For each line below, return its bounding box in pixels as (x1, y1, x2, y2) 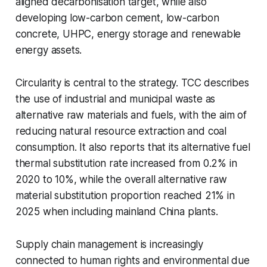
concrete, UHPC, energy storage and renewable (15, 28, 241, 41)
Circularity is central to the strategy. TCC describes (15, 77, 249, 89)
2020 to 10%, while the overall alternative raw (15, 173, 227, 186)
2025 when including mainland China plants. (15, 206, 218, 218)
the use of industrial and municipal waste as (15, 93, 216, 105)
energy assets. (15, 44, 82, 57)
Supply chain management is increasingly (15, 238, 204, 251)
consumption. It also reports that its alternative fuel (15, 141, 250, 154)
